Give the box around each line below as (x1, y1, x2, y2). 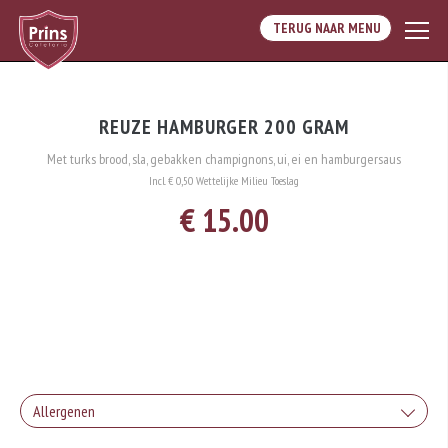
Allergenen (33, 401, 95, 421)
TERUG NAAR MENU (269, 19, 381, 37)
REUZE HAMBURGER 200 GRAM (99, 114, 349, 140)
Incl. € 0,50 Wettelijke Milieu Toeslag (149, 173, 299, 188)
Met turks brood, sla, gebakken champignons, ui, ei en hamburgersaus (47, 150, 401, 168)
